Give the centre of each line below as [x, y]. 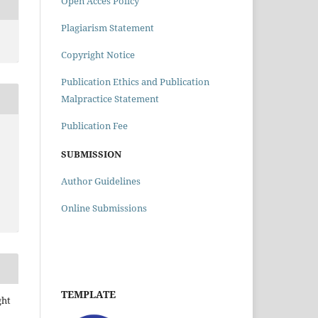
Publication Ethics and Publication [135, 82]
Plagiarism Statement [108, 28]
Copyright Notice [98, 55]
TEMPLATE [88, 295]
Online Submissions [104, 208]
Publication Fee [94, 126]
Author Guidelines [101, 181]
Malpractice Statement [110, 99]
